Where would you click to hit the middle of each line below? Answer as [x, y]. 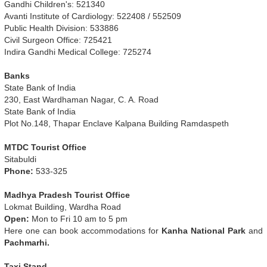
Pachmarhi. [27, 243]
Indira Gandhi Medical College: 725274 [78, 52]
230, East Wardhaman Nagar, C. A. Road [81, 100]
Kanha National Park [202, 231]
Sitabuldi [20, 159]
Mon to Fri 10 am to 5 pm [80, 219]
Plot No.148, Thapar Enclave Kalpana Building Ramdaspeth [117, 124]
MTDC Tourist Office [45, 148]
